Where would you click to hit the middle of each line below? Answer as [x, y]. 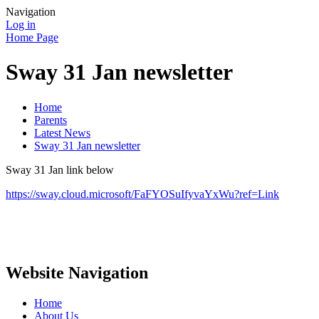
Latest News [62, 132]
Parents [51, 120]
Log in [21, 25]
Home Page [32, 37]
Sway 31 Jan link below [61, 169]
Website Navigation [77, 272]
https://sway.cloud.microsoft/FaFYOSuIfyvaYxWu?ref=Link [142, 194]
